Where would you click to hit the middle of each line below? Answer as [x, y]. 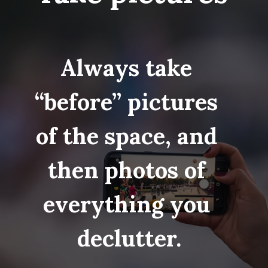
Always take [127, 67]
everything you [126, 204]
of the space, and [126, 135]
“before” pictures [127, 101]
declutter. [130, 238]
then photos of [126, 170]
